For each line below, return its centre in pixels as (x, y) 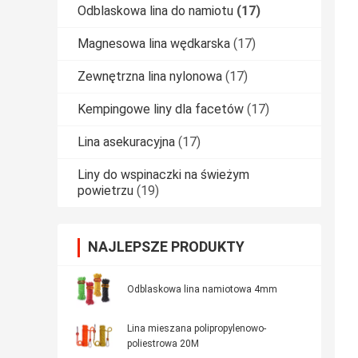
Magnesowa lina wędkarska (154, 44)
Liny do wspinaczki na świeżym (163, 175)
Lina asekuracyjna (126, 142)
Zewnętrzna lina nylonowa (150, 77)
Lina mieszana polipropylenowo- (197, 329)
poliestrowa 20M (163, 344)
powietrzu (105, 191)
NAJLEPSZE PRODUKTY (166, 247)
